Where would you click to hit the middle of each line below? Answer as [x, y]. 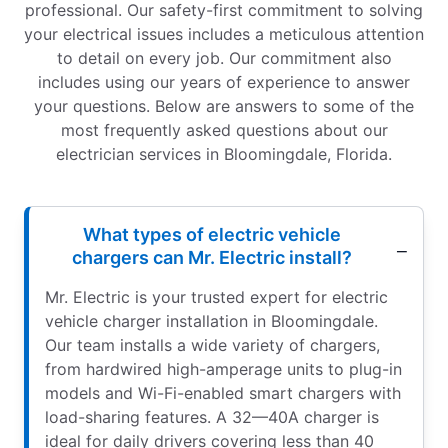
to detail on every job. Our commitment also [224, 57]
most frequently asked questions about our [224, 129]
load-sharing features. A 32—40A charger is [212, 416]
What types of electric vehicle [212, 234]
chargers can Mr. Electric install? [212, 257]
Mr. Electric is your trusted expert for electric [216, 296]
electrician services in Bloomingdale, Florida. [224, 153]
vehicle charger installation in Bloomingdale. [211, 320]
